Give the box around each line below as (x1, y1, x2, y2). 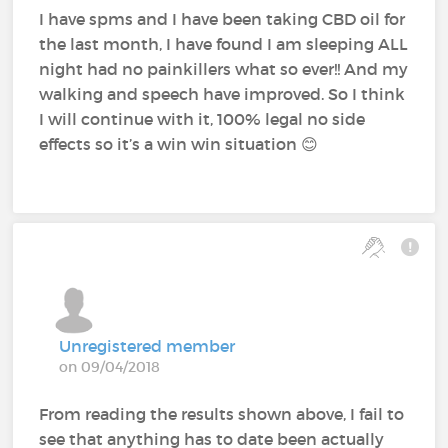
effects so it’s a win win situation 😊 (39, 134, 319, 154)
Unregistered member (59, 336, 236, 356)
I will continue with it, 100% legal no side (39, 109, 366, 129)
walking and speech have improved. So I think (39, 84, 406, 104)
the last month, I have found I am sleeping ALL (39, 34, 409, 54)
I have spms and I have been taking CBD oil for (39, 9, 406, 29)
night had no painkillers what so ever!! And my (39, 59, 409, 79)
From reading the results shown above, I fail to (39, 404, 405, 424)
